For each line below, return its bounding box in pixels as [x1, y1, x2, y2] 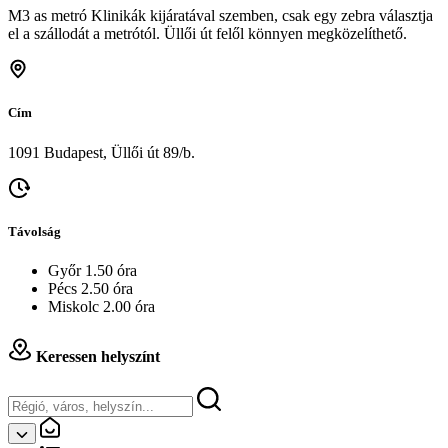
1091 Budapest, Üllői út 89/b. [8, 143, 195, 161]
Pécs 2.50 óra [48, 279, 133, 297]
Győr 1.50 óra [48, 261, 137, 279]
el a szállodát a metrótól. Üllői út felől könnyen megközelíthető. [8, 25, 407, 43]
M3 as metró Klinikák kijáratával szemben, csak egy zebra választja [8, 7, 433, 25]
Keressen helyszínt [32, 348, 160, 366]
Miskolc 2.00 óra [48, 297, 155, 315]
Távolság [8, 223, 61, 239]
